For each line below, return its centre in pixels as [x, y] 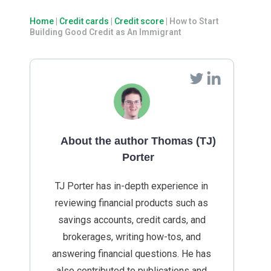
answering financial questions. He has [132, 254]
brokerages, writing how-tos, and [132, 237]
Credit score [139, 21]
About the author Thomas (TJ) [138, 141]
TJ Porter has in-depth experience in [132, 186]
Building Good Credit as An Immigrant [106, 32]
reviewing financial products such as [132, 203]
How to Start [194, 21]
